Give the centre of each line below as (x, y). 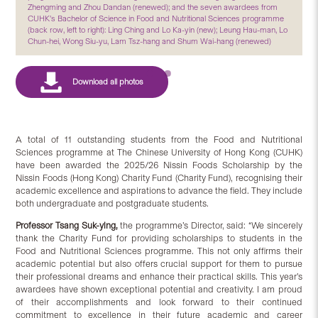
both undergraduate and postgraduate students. (113, 203)
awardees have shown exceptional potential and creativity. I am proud (159, 289)
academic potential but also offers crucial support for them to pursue (159, 263)
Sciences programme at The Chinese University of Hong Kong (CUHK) (159, 152)
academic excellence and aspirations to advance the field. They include (159, 190)
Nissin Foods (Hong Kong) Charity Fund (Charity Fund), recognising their (159, 177)
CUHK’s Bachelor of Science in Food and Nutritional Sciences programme (156, 18)
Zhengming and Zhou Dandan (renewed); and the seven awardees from (153, 7)
